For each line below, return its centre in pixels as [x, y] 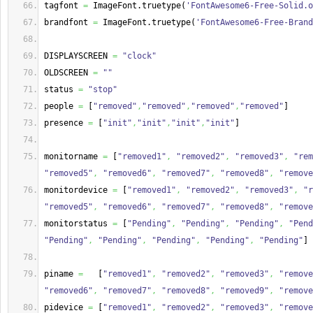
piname [61, 274]
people [61, 106]
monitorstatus [78, 224]
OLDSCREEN [68, 73]
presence [66, 123]
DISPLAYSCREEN [78, 56]
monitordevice [78, 190]
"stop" [103, 89]
